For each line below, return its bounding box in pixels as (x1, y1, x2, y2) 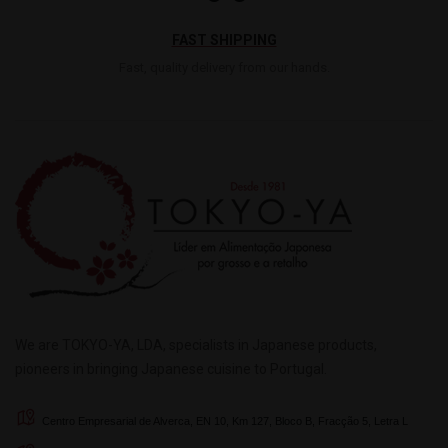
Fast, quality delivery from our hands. (118, 59, 330, 75)
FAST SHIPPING (171, 31, 277, 48)
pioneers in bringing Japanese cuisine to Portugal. (15, 360, 327, 377)
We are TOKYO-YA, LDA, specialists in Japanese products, (15, 336, 377, 353)
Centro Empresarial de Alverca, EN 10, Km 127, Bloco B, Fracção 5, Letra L (42, 414, 408, 427)
